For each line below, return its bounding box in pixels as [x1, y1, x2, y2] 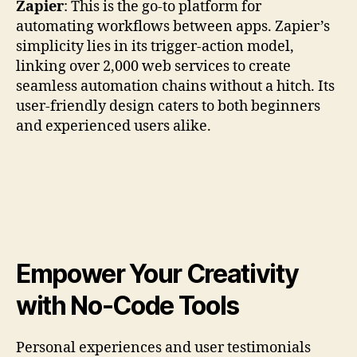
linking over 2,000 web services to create [16, 57, 291, 76]
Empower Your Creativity [16, 258, 299, 290]
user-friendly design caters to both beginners [16, 97, 320, 116]
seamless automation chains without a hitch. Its [16, 77, 335, 96]
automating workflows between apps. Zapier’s [16, 18, 330, 37]
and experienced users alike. [16, 117, 211, 136]
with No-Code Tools [16, 290, 240, 322]
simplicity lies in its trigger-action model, [16, 37, 294, 57]
